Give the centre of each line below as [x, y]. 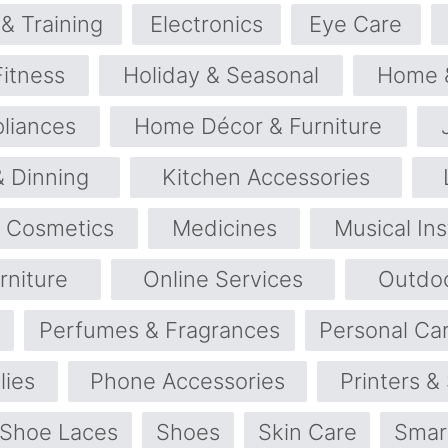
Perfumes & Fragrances [159, 330]
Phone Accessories [187, 381]
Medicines [224, 228]
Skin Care [307, 432]
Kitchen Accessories [265, 177]
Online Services [223, 279]
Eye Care [356, 24]
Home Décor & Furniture [258, 126]
